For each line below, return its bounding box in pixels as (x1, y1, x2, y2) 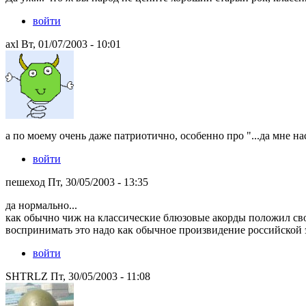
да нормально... (5, 199, 77, 211)
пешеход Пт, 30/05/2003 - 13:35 (5, 176, 148, 188)
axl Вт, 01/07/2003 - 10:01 (5, 38, 121, 50)
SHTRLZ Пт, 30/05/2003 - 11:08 (5, 270, 150, 282)
